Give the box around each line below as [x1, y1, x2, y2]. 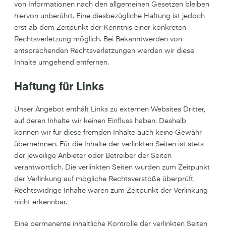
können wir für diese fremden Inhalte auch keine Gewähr [14, 129, 202, 136]
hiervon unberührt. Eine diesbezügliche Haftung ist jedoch [14, 13, 205, 20]
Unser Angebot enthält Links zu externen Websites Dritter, [14, 106, 205, 113]
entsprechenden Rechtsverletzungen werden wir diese [14, 47, 194, 54]
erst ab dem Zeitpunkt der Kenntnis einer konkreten [14, 24, 186, 31]
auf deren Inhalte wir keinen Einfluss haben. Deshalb [14, 118, 186, 125]
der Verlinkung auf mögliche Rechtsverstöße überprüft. [14, 176, 195, 183]
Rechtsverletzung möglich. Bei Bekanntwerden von [14, 36, 182, 43]
